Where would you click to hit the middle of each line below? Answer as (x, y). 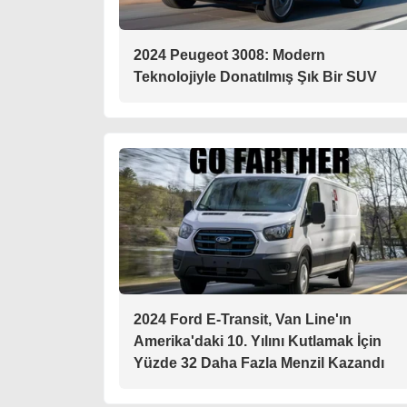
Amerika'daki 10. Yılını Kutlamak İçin (258, 341)
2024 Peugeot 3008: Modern (229, 55)
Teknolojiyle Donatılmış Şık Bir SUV (255, 77)
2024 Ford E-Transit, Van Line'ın (243, 319)
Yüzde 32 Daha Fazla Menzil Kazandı (259, 363)
